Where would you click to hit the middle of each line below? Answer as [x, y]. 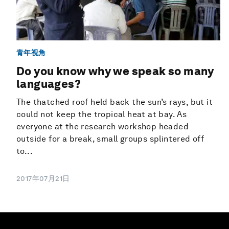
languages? [49, 84]
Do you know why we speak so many [115, 71]
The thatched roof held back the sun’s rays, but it [114, 102]
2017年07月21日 [43, 179]
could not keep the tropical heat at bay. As [102, 114]
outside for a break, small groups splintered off [110, 139]
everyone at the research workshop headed [102, 127]
